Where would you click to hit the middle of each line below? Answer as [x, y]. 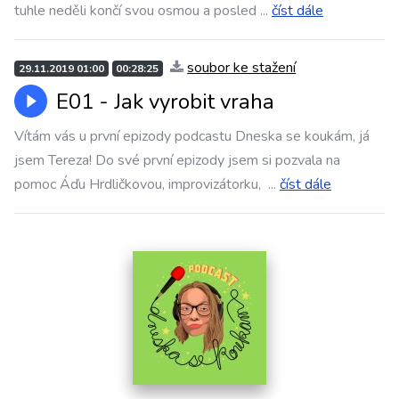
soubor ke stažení [242, 68]
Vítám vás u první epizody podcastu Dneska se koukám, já [192, 136]
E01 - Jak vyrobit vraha [165, 102]
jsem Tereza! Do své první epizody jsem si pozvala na [177, 160]
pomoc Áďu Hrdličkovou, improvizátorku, [139, 184]
